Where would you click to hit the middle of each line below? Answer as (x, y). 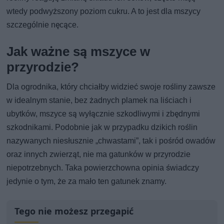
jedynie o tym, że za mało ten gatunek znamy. (87, 181)
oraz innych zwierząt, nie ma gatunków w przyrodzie (99, 154)
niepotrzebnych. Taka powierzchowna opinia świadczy (103, 167)
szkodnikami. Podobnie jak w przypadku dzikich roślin (102, 127)
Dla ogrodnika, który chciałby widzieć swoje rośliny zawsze (111, 86)
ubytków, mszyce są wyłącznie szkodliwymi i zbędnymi (103, 113)
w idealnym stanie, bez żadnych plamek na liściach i (99, 100)
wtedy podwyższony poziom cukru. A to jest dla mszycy (104, 11)
